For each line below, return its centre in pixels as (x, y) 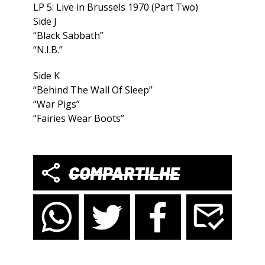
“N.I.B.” (48, 50)
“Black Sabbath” (68, 36)
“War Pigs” (56, 104)
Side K (46, 76)
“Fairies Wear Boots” (79, 119)
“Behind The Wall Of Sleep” (93, 90)
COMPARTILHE (124, 173)
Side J (45, 22)
